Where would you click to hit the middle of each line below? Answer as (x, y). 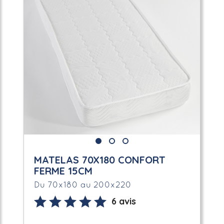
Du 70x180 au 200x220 (82, 185)
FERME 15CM (63, 170)
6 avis (123, 201)
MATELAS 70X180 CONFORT (99, 159)
